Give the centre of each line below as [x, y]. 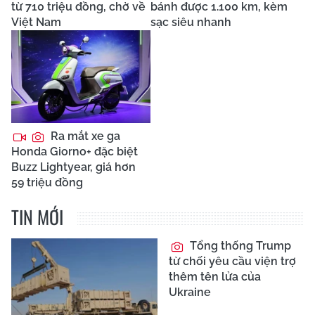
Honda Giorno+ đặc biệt [75, 152]
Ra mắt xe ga [84, 136]
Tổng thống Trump [239, 246]
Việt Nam [36, 22]
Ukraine [190, 292]
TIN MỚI [37, 217]
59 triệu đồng [47, 183]
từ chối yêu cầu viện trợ [232, 262]
